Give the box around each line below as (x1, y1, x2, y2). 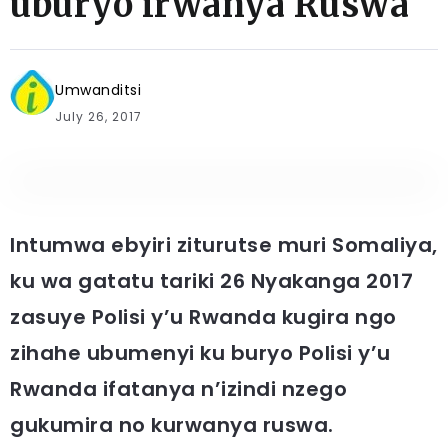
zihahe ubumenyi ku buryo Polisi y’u (10, 339, 391, 367)
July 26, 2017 (55, 108, 142, 125)
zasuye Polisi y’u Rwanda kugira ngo (10, 303, 397, 331)
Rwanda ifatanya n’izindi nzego (10, 375, 347, 403)
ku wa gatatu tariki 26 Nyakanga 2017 (10, 267, 413, 295)
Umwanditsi (55, 80, 141, 100)
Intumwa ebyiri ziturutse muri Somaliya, (10, 231, 438, 259)
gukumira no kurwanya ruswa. (10, 411, 334, 439)
